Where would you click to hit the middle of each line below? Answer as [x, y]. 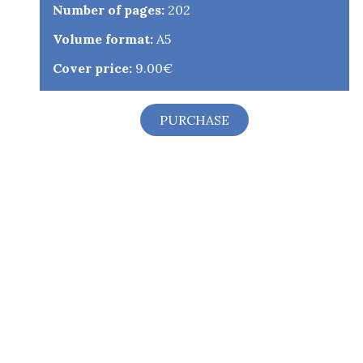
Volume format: [103, 38]
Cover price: [92, 68]
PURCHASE [194, 120]
